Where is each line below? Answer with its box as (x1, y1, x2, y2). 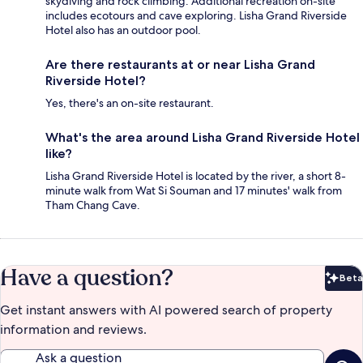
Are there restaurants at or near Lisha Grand (45, 57, 315, 73)
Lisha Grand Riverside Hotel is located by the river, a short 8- (45, 169, 346, 184)
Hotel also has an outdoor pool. (45, 23, 201, 38)
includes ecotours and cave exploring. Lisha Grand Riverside (45, 8, 347, 23)
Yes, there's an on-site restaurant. (45, 96, 214, 111)
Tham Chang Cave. (45, 198, 140, 213)
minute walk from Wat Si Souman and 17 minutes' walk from (45, 183, 342, 199)
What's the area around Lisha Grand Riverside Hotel (45, 130, 360, 146)
